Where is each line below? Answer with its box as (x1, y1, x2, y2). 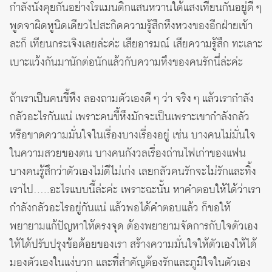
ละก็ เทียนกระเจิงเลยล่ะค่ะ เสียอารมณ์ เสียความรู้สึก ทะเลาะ (10, 36, 262, 52)
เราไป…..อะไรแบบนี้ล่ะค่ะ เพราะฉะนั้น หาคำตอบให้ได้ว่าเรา (10, 182, 260, 198)
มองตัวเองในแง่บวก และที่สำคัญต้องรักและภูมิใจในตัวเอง (10, 254, 251, 271)
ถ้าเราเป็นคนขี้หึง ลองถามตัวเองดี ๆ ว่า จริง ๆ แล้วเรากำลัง (10, 90, 254, 107)
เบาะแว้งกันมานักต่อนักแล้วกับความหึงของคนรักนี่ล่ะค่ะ (10, 54, 243, 70)
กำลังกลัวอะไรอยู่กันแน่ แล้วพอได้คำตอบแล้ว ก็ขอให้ (10, 200, 231, 216)
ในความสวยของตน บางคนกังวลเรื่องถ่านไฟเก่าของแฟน (10, 145, 246, 161)
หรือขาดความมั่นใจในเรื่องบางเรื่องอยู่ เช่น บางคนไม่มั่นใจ (10, 127, 256, 143)
